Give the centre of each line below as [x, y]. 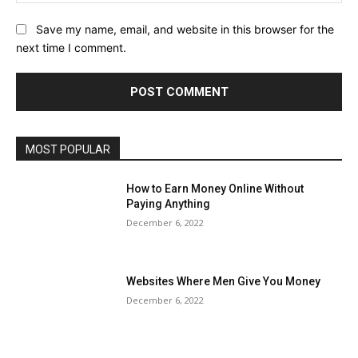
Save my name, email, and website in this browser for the [185, 30]
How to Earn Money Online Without [215, 189]
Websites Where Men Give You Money [224, 281]
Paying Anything [169, 204]
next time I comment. [71, 48]
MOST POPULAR [68, 150]
